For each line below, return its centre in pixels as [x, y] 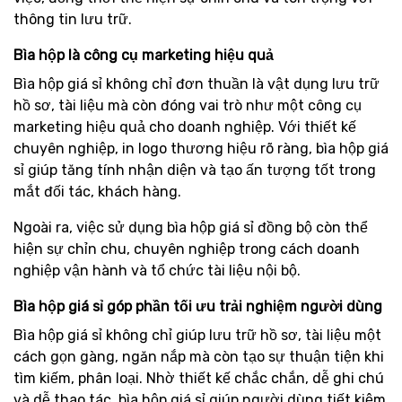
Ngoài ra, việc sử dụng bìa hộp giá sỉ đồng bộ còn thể [191, 227]
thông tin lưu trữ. [73, 19]
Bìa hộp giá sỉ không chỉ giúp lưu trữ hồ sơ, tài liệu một [197, 335]
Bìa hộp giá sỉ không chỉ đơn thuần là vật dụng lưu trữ [197, 84]
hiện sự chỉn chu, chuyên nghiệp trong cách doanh [187, 249]
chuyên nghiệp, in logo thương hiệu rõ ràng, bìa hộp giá [201, 149]
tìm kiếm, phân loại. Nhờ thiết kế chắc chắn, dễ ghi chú [199, 378]
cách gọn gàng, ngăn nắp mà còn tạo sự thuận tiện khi [199, 357]
